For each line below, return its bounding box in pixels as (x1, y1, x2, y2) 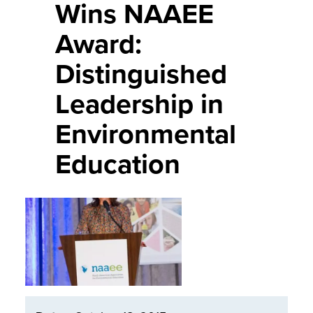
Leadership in (55, 83, 224, 124)
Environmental (55, 113, 237, 154)
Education (55, 143, 181, 184)
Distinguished (55, 53, 228, 94)
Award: (55, 23, 143, 64)
